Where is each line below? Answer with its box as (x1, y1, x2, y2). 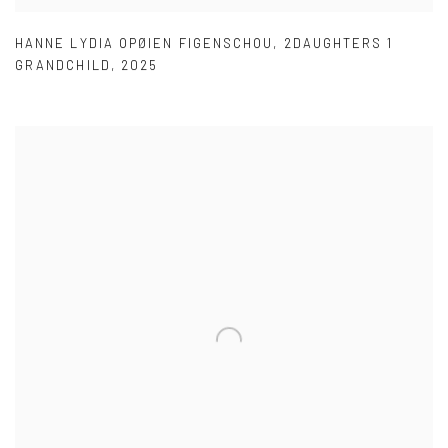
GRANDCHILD (15, 57, 111, 74)
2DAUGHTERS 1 (283, 35, 394, 52)
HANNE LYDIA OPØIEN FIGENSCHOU (15, 35, 274, 52)
